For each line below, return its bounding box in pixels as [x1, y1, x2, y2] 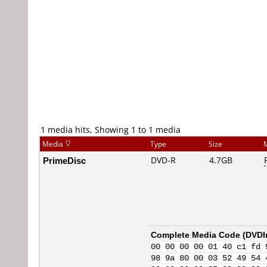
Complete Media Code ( [151, 229, 246, 240]
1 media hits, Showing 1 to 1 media [41, 124, 181, 135]
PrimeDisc [43, 154, 86, 166]
